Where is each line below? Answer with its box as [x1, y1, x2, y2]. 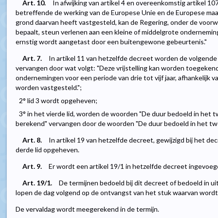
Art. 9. [22, 162, 42, 171]
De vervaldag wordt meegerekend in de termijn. [16, 205, 159, 214]
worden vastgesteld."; [16, 83, 82, 92]
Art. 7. [22, 54, 42, 63]
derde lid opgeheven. [16, 145, 79, 154]
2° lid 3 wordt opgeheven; [19, 96, 97, 105]
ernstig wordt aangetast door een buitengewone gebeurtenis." [16, 37, 207, 46]
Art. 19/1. [22, 179, 52, 187]
